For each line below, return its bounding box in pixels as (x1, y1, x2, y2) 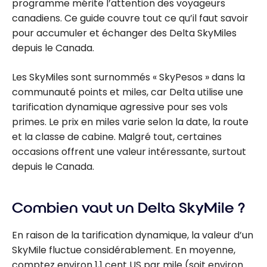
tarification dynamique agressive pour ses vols (12, 100, 228, 114)
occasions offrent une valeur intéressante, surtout (12, 144, 246, 159)
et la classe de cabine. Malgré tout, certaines (12, 129, 222, 144)
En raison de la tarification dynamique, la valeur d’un (12, 228, 253, 242)
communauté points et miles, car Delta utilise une (12, 85, 243, 99)
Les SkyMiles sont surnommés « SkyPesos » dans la (12, 70, 245, 84)
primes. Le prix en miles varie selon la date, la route (12, 114, 249, 129)
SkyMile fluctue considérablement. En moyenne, (12, 243, 235, 257)
